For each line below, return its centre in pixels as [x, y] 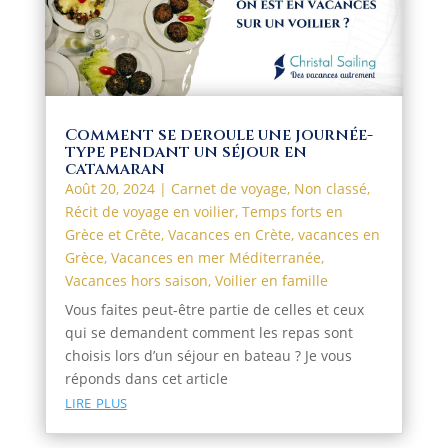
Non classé [330, 189]
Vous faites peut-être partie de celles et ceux [214, 310]
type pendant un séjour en [185, 152]
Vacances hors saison [136, 281]
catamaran [114, 169]
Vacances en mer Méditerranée [215, 258]
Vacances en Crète [229, 235]
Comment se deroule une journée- [218, 135]
